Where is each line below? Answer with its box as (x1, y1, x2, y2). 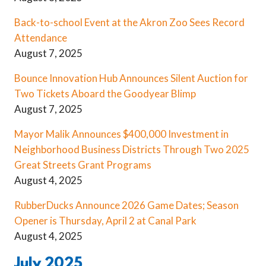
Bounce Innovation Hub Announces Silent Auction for (14, 71, 248, 84)
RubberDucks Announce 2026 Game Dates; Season (14, 198, 239, 211)
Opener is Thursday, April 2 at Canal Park (14, 214, 197, 227)
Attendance (14, 31, 67, 44)
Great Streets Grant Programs (14, 158, 151, 171)
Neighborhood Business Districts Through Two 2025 (14, 142, 249, 156)
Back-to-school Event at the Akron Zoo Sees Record (14, 15, 245, 28)
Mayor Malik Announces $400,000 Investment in (14, 127, 229, 140)
